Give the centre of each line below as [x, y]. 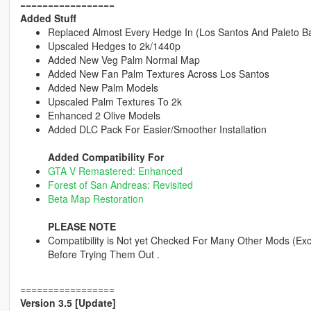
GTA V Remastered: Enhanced [115, 171]
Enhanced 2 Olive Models [104, 116]
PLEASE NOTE [82, 227]
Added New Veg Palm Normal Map [124, 60]
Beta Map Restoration [95, 199]
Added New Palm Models [103, 88]
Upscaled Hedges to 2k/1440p [114, 46]
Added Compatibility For [106, 157]
